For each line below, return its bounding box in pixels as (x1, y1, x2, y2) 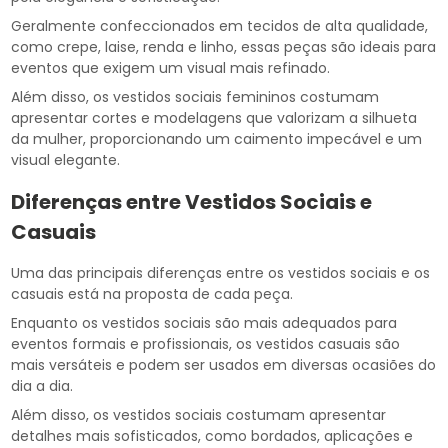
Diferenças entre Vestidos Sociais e (11, 188, 373, 217)
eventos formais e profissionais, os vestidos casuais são (11, 334, 401, 355)
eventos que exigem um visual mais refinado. (11, 58, 331, 79)
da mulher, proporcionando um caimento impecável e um (11, 129, 423, 150)
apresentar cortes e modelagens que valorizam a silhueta (11, 108, 418, 129)
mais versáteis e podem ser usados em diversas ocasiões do (11, 355, 437, 376)
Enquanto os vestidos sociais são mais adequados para (11, 313, 398, 334)
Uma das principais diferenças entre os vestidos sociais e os (11, 263, 431, 284)
